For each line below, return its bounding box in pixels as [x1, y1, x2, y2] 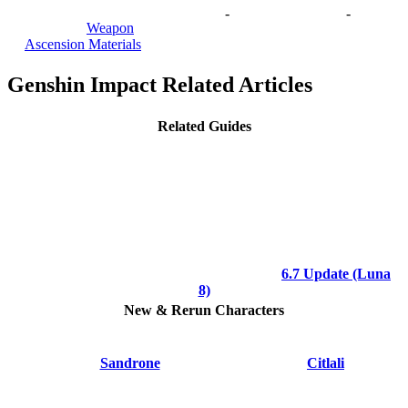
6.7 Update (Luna [281, 265, 391, 281]
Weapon [87, 19, 134, 36]
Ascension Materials [25, 36, 141, 52]
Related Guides [157, 118, 251, 135]
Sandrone [99, 355, 160, 372]
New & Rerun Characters [124, 302, 284, 319]
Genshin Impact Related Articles [7, 73, 312, 97]
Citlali [307, 355, 344, 372]
